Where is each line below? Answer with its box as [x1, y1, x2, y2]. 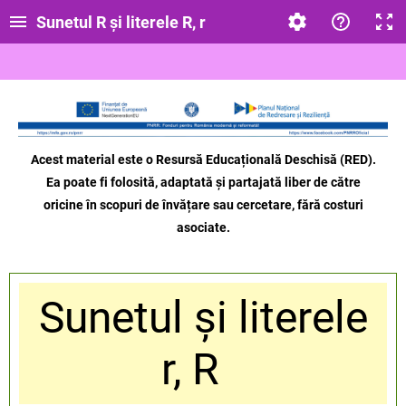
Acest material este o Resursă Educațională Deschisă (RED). [30, 152, 376, 168]
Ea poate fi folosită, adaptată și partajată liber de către [45, 175, 361, 190]
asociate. [176, 220, 230, 236]
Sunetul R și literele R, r [36, 12, 206, 32]
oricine [43, 198, 86, 213]
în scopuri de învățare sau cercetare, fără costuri [85, 198, 363, 213]
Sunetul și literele [38, 292, 368, 344]
